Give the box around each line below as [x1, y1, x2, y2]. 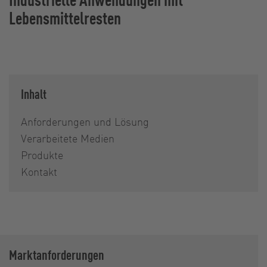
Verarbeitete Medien [21, 131, 114, 145]
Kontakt [21, 164, 57, 179]
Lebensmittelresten [9, 7, 121, 29]
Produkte [21, 148, 63, 162]
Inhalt [21, 85, 46, 103]
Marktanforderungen [9, 246, 104, 264]
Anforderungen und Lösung [21, 114, 149, 129]
